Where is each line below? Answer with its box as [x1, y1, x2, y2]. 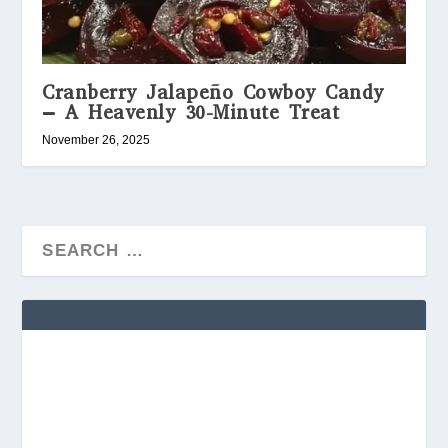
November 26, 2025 [42, 132, 151, 147]
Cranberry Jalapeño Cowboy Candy [42, 79, 384, 105]
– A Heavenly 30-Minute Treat [42, 99, 340, 125]
